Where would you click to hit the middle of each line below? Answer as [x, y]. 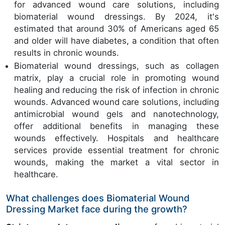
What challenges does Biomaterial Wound [98, 198]
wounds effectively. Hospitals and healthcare [117, 138]
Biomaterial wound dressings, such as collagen [117, 66]
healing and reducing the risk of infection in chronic [117, 90]
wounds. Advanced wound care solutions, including [117, 102]
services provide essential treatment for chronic [117, 150]
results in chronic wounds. [67, 53]
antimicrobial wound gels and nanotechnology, [117, 114]
